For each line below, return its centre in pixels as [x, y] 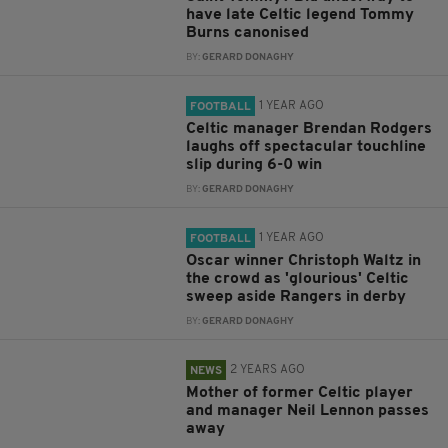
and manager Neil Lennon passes [308, 411]
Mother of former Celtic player [300, 393]
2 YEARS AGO [268, 370]
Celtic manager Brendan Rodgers [309, 129]
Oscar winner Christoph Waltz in [304, 261]
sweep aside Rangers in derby [296, 297]
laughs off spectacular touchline [306, 147]
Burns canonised [248, 33]
